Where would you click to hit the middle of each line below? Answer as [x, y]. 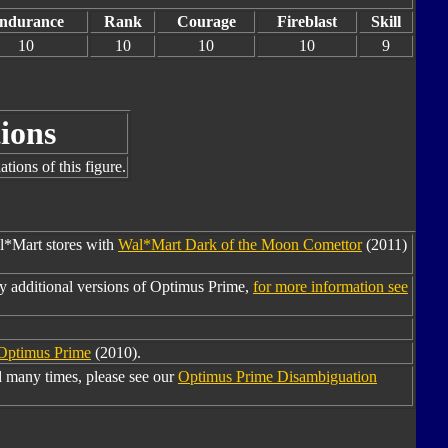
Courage [206, 21]
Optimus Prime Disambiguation [277, 376]
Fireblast [307, 21]
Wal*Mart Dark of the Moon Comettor [240, 244]
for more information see [330, 286]
